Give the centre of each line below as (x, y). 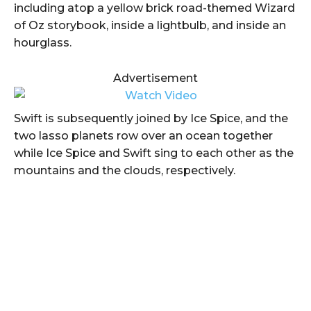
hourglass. (43, 42)
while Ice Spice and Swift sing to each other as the (154, 153)
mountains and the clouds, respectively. (125, 170)
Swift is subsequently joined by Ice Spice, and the (151, 118)
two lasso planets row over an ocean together (143, 135)
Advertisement (155, 78)
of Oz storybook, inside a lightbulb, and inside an (150, 25)
